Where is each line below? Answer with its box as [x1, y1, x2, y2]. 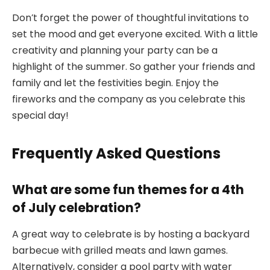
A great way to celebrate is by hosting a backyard [12, 227, 250, 242]
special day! [12, 108, 69, 123]
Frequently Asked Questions [12, 143, 221, 164]
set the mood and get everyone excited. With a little [12, 27, 258, 42]
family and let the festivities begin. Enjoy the [12, 76, 219, 90]
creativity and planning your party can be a [12, 43, 218, 58]
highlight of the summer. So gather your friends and [12, 60, 255, 74]
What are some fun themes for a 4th [12, 181, 244, 199]
